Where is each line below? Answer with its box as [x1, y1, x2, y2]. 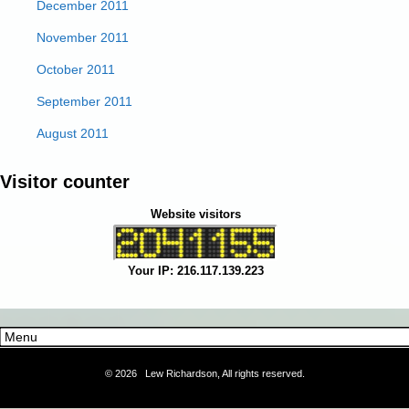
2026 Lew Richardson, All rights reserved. [114, 367, 305, 379]
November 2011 [37, 30, 129, 45]
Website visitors [150, 207, 241, 221]
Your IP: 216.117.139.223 [127, 263, 264, 278]
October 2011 [37, 62, 115, 77]
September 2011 [37, 94, 132, 109]
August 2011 [37, 126, 109, 141]
